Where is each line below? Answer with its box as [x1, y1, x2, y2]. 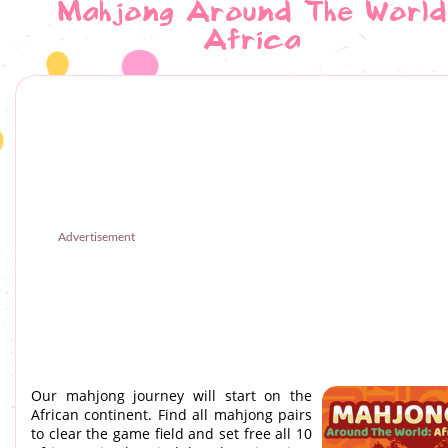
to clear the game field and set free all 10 [31, 424, 312, 443]
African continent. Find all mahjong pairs [31, 405, 312, 424]
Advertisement [57, 228, 135, 244]
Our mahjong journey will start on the [31, 386, 312, 405]
